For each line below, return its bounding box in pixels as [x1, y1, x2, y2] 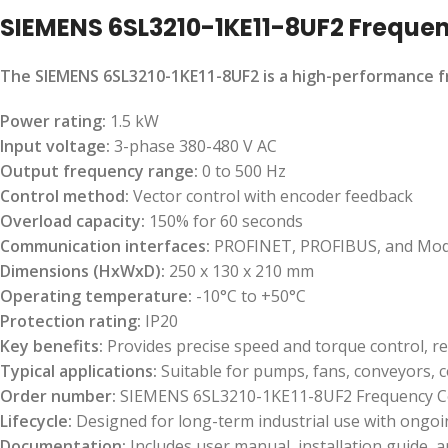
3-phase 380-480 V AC [110, 135, 277, 157]
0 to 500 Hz [198, 160, 286, 182]
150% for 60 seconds [145, 210, 303, 232]
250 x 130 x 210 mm [165, 260, 314, 282]
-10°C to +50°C [192, 285, 306, 307]
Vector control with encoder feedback [129, 185, 413, 207]
